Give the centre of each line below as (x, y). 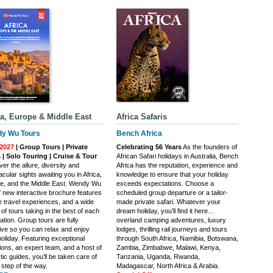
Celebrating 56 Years (149, 147)
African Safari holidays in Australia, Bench (177, 156)
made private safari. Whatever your (168, 202)
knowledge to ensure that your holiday (172, 175)
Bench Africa (139, 134)
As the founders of (209, 147)
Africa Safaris (142, 117)
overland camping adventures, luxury (171, 220)
